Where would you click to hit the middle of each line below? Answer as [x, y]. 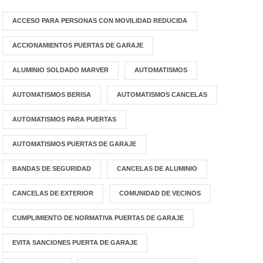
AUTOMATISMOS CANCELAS [162, 95]
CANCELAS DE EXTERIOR [53, 193]
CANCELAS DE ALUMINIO [157, 168]
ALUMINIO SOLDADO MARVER [61, 70]
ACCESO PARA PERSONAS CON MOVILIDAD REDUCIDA [100, 21]
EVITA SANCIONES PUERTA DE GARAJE [75, 242]
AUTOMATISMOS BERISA [52, 95]
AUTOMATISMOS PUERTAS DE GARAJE [75, 144]
